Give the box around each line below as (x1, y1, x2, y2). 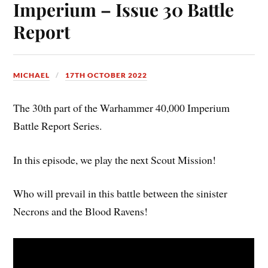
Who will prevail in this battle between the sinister (13, 186, 228, 201)
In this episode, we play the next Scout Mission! (13, 152, 217, 167)
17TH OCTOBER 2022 (65, 70, 148, 80)
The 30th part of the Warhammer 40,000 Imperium (13, 100, 230, 115)
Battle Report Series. (13, 118, 102, 133)
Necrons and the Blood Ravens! (13, 204, 148, 219)
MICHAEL (13, 70, 50, 80)
